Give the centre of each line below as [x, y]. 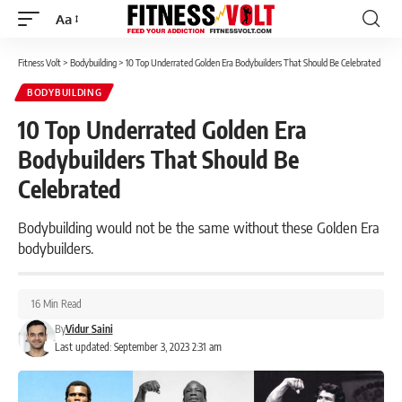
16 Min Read [57, 304]
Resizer [77, 51]
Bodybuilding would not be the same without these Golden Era [199, 227]
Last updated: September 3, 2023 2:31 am [138, 347]
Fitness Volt [39, 62]
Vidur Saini [89, 329]
